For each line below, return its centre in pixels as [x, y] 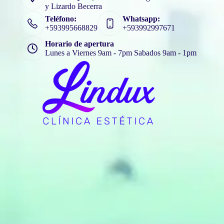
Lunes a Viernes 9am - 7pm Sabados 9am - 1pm [121, 53]
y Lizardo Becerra [73, 6]
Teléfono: [61, 19]
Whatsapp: [141, 19]
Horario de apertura [79, 44]
